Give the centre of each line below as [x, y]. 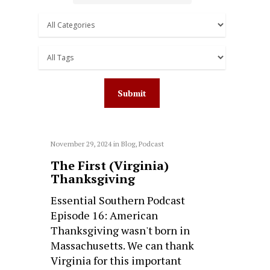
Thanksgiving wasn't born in [121, 230]
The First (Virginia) [110, 165]
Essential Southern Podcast [118, 200]
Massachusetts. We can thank [123, 245]
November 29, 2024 [81, 143]
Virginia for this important [116, 260]
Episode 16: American [105, 215]
